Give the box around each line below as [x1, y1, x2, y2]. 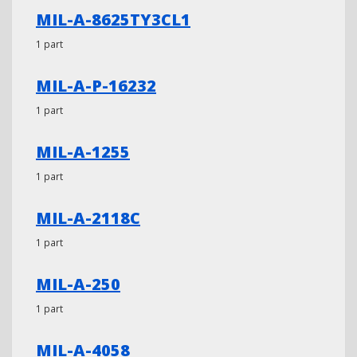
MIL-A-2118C [36, 207, 140, 229]
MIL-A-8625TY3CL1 [36, 9, 190, 30]
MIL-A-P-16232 [36, 75, 156, 96]
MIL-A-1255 [36, 141, 130, 163]
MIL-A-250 [36, 273, 120, 295]
